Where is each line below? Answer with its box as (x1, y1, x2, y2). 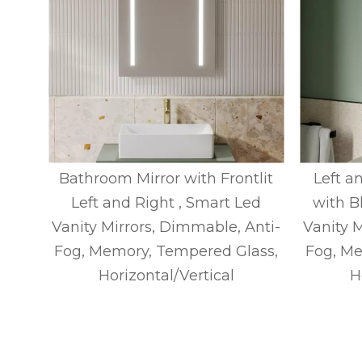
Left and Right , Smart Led (71, 194, 261, 213)
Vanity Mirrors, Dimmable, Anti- (52, 218, 280, 237)
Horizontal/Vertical (98, 267, 234, 285)
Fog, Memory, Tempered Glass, (54, 242, 278, 261)
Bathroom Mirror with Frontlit (59, 170, 273, 188)
